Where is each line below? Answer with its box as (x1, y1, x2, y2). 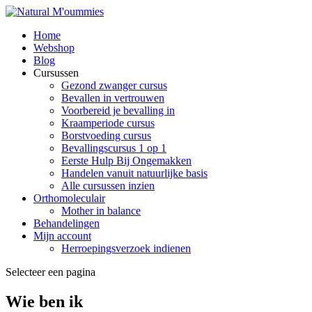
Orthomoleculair (33, 192, 105, 204)
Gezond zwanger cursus (61, 79, 167, 91)
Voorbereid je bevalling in (61, 104, 175, 116)
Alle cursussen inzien (61, 180, 155, 192)
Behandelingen (33, 217, 100, 229)
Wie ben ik (6, 292, 83, 311)
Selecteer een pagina (6, 266, 95, 278)
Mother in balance (61, 205, 141, 217)
